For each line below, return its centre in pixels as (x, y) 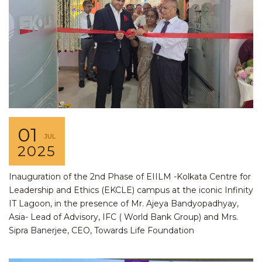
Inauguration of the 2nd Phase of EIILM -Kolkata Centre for (130, 176)
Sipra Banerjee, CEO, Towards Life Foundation (101, 230)
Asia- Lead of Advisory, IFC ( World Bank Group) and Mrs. (123, 217)
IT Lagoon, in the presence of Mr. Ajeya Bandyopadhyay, (124, 203)
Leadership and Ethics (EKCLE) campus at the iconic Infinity (131, 190)
